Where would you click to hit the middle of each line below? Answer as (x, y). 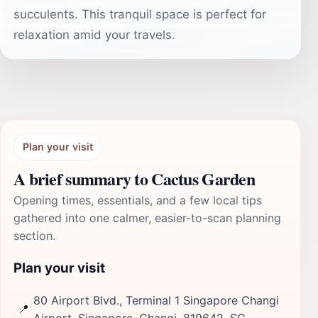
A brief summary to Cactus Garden (134, 179)
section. (34, 236)
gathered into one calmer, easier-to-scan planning (147, 218)
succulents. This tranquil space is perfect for (140, 14)
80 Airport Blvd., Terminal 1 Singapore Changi (156, 300)
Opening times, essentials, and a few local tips (138, 200)
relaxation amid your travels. (94, 35)
